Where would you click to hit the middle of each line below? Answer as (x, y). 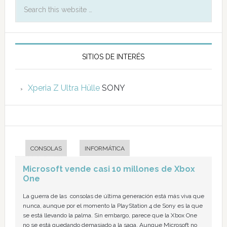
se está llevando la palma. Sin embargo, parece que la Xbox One (110, 215)
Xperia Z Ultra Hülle (64, 88)
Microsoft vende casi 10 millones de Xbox (109, 169)
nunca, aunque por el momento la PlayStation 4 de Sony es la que (112, 206)
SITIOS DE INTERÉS (113, 57)
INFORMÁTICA (104, 148)
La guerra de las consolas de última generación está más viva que (113, 196)
